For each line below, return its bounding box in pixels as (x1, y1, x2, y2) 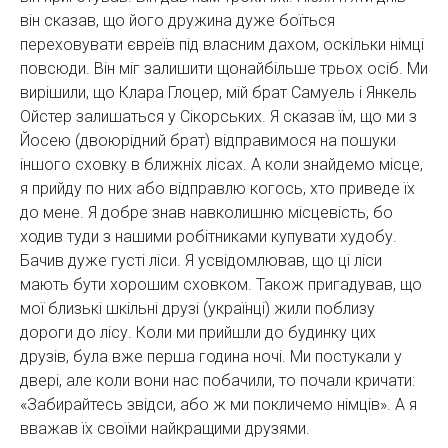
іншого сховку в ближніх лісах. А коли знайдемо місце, (20, 154, 423, 174)
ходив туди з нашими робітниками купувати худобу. (20, 226, 397, 246)
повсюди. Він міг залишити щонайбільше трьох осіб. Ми (20, 58, 428, 78)
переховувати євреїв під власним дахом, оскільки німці (20, 34, 424, 54)
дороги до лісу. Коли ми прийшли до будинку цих (20, 322, 376, 342)
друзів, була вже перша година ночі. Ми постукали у (20, 346, 402, 366)
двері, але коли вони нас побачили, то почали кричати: (20, 370, 415, 390)
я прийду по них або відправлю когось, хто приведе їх (20, 178, 415, 198)
